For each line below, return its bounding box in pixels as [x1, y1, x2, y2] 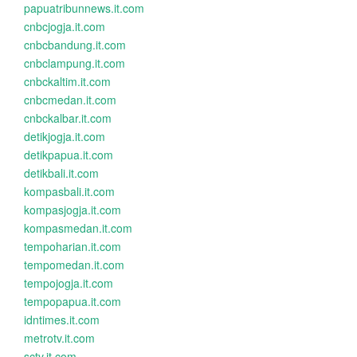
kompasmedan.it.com [24, 220, 132, 236]
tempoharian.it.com [24, 238, 121, 254]
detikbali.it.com [24, 165, 99, 181]
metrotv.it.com [24, 330, 95, 346]
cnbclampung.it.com [24, 55, 125, 71]
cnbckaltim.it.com [24, 73, 111, 89]
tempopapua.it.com [24, 293, 121, 309]
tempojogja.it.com [24, 275, 113, 291]
